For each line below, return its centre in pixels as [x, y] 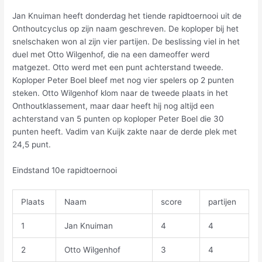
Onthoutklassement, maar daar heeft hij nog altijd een [113, 106]
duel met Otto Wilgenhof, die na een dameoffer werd [111, 55]
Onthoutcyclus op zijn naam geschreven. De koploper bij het [126, 29]
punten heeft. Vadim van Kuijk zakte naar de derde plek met [125, 132]
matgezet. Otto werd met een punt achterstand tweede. [118, 68]
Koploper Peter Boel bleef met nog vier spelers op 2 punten [123, 80]
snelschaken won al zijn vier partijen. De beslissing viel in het [126, 42]
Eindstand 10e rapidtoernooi [65, 170]
